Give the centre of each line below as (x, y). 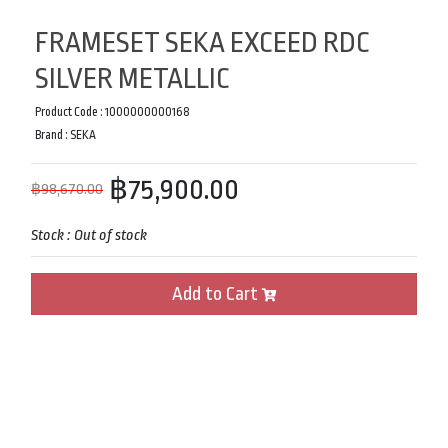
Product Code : (70, 111)
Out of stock (110, 235)
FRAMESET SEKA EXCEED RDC (202, 42)
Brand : (52, 134)
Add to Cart (216, 293)
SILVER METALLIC (132, 78)
